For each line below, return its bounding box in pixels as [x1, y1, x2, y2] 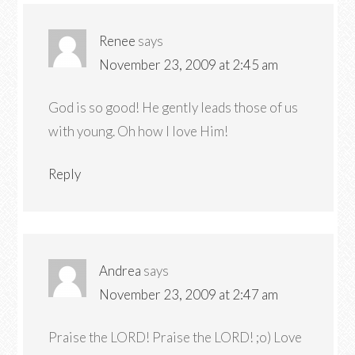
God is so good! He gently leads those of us [48, 99, 299, 116]
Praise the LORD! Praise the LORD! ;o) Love [48, 329, 303, 345]
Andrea [99, 262, 142, 279]
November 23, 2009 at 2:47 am [99, 286, 279, 303]
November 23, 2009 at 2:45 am [99, 56, 279, 73]
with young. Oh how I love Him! [48, 123, 229, 139]
